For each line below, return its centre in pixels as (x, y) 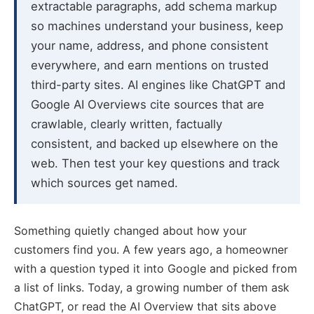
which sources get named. (104, 183)
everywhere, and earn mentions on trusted (150, 65)
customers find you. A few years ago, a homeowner (151, 249)
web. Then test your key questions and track (155, 163)
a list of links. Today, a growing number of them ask (152, 287)
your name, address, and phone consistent (150, 45)
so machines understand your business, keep (157, 26)
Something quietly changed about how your (130, 230)
